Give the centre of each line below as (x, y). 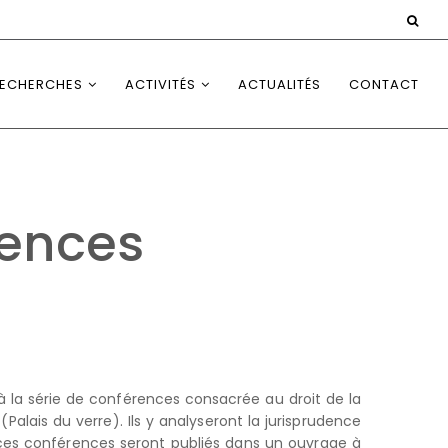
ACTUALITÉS (279, 84)
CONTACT (384, 84)
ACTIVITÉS (160, 84)
